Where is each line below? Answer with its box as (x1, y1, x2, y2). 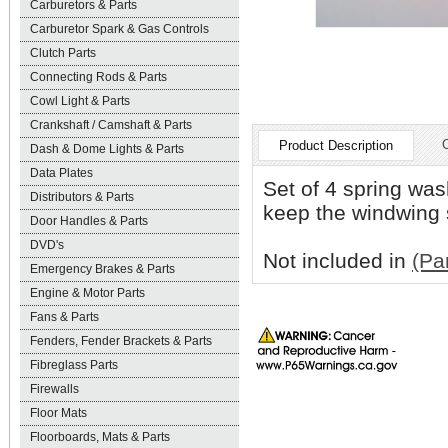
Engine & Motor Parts (30, 286, 145, 300)
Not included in (263, 249, 412, 272)
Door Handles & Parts (30, 214, 148, 228)
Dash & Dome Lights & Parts (30, 142, 184, 156)
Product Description (279, 138, 393, 153)
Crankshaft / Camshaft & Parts (30, 118, 192, 132)
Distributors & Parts (30, 190, 134, 204)
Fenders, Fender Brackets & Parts (30, 334, 212, 348)
